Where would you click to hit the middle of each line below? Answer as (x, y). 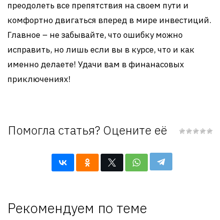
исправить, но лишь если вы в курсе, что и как (101, 50)
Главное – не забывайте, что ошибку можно (95, 35)
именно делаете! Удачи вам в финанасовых (96, 64)
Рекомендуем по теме (77, 208)
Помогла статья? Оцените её (87, 130)
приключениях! (39, 79)
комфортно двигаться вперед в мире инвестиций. (109, 20)
